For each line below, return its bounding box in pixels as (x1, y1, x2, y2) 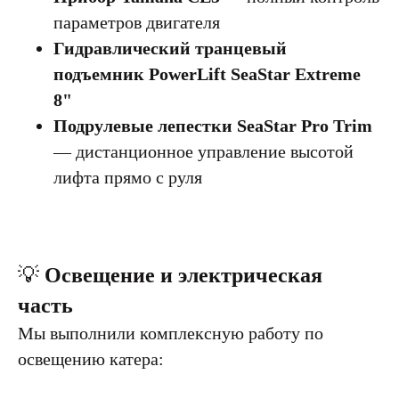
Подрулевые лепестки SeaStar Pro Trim (53, 116, 372, 135)
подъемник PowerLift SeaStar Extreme (53, 64, 361, 84)
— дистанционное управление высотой (53, 142, 354, 161)
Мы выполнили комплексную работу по (18, 323, 323, 343)
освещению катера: (18, 349, 164, 369)
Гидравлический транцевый (53, 38, 287, 58)
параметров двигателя (53, 12, 220, 32)
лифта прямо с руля (53, 167, 202, 187)
